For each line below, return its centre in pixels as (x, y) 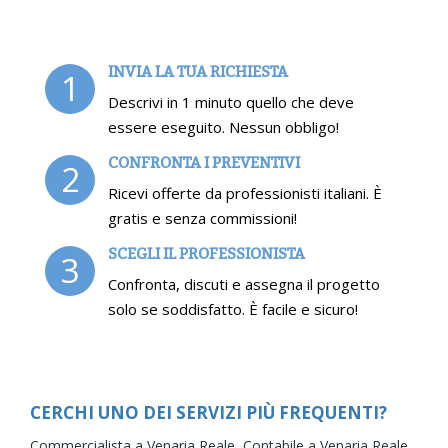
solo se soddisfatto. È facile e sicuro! (233, 308)
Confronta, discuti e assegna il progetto (244, 283)
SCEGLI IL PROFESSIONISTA (206, 253)
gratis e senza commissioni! (202, 217)
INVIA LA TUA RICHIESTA (198, 71)
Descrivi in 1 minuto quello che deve (231, 101)
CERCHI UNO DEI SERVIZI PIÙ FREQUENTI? (208, 412)
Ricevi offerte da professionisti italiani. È (245, 192)
